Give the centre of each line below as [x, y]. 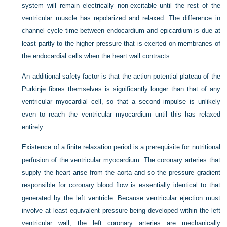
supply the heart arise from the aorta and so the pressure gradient [121, 173]
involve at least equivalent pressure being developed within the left [121, 211]
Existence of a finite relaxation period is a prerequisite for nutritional [121, 147]
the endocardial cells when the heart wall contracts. [97, 56]
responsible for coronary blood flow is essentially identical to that [121, 185]
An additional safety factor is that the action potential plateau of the [121, 76]
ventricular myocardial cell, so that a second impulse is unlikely [121, 102]
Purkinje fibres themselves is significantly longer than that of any [121, 89]
